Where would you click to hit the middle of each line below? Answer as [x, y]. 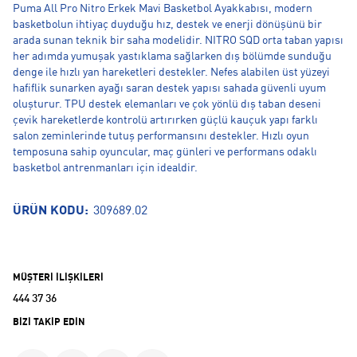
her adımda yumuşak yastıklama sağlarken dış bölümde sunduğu [172, 57]
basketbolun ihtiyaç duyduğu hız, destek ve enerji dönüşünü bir [167, 25]
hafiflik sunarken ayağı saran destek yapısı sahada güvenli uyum [169, 88]
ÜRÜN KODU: [52, 211]
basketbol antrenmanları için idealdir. [105, 168]
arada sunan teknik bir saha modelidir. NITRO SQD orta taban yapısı [178, 41]
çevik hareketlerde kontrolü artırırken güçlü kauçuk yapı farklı [165, 120]
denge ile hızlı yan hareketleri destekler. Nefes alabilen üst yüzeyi [171, 73]
